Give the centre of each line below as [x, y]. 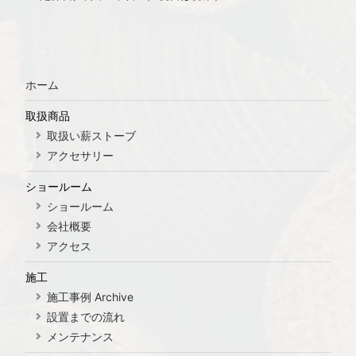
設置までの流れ [85, 317]
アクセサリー [80, 155]
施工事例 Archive [90, 297]
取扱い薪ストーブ [91, 135]
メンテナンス [80, 337]
